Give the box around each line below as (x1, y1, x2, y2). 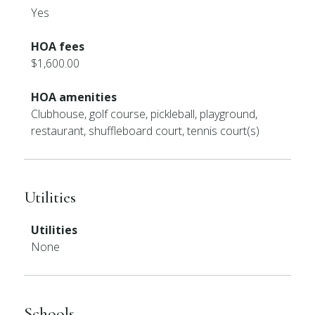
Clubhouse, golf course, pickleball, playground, (31, 106, 258, 122)
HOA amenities (31, 89, 117, 105)
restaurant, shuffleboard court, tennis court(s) (31, 123, 260, 139)
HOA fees (31, 39, 85, 54)
